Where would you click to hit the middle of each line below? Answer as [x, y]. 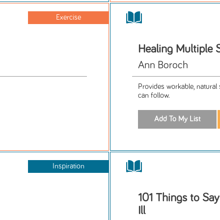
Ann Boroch [163, 66]
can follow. [154, 96]
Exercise [68, 18]
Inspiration [68, 166]
